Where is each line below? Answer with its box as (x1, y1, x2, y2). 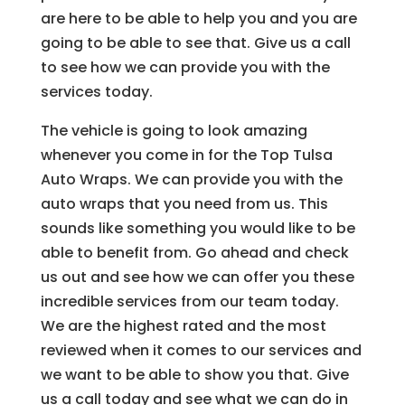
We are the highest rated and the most (40, 315, 326, 336)
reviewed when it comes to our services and (40, 339, 362, 361)
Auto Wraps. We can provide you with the (40, 168, 343, 190)
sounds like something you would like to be (40, 217, 355, 239)
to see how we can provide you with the (40, 56, 330, 78)
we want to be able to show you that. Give (40, 363, 349, 385)
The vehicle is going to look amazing (40, 119, 307, 141)
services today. (40, 80, 153, 102)
